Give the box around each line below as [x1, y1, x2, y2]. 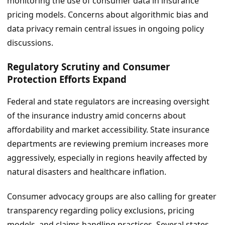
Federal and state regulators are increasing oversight [7, 96, 209, 107]
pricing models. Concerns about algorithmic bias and [7, 9, 208, 20]
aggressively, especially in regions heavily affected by [7, 152, 207, 164]
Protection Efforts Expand [7, 72, 127, 85]
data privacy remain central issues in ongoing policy [7, 23, 204, 34]
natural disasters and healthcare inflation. [7, 166, 166, 178]
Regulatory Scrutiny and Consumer [7, 60, 170, 73]
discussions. [7, 37, 53, 48]
